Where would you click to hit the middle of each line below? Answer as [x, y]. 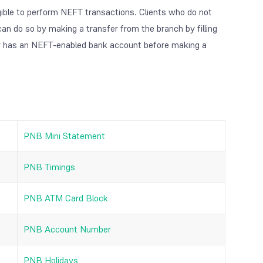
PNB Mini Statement [64, 136]
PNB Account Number [67, 229]
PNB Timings [49, 167]
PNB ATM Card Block [66, 198]
